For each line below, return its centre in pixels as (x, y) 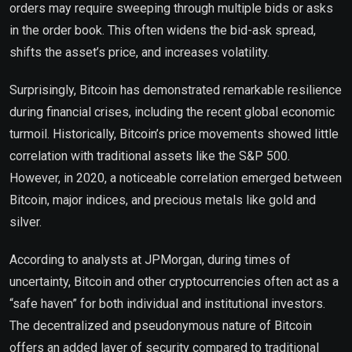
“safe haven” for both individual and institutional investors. (167, 304)
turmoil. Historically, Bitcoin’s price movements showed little (174, 134)
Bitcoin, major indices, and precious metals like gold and (163, 200)
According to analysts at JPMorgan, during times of (150, 260)
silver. (26, 222)
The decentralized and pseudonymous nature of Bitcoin (161, 326)
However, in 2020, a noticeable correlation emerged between (176, 178)
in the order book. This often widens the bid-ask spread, (163, 30)
